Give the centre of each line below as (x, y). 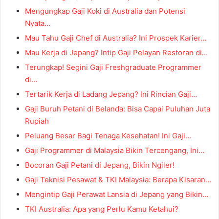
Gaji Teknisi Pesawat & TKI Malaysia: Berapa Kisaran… (118, 180)
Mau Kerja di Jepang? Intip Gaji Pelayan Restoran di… (116, 53)
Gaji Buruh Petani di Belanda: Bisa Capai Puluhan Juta (118, 109)
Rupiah (37, 121)
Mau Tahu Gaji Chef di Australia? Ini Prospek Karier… (116, 38)
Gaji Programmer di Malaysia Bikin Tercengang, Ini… (115, 151)
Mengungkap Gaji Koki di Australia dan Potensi (105, 11)
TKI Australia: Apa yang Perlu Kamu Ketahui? (102, 209)
